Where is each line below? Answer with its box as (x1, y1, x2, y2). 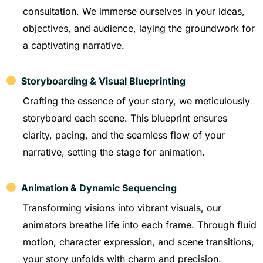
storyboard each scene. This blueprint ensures (23, 112, 227, 124)
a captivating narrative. (23, 39, 124, 51)
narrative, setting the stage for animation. (23, 146, 205, 158)
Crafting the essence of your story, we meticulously (23, 95, 250, 107)
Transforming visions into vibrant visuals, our (23, 201, 221, 214)
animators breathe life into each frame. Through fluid (23, 218, 257, 231)
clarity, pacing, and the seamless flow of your (23, 129, 225, 141)
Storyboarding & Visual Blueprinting (16, 75, 186, 87)
